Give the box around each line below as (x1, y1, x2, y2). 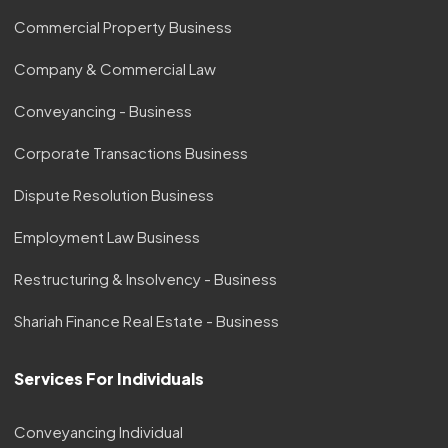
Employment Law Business (14, 227, 200, 247)
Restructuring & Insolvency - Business (14, 269, 277, 289)
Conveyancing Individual (14, 422, 183, 442)
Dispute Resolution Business (14, 185, 214, 205)
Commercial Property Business (14, 17, 232, 37)
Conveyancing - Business (14, 101, 192, 121)
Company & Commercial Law (14, 59, 216, 79)
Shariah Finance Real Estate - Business (14, 311, 279, 331)
